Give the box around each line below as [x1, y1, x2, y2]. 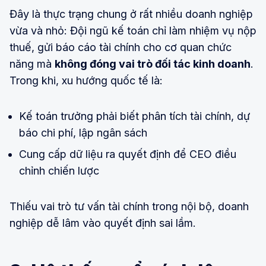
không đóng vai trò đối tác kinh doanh [55, 57, 251, 70]
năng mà [9, 57, 55, 70]
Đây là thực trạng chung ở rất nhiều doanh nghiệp [9, 7, 253, 20]
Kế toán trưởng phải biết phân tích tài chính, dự [19, 109, 250, 122]
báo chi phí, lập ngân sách [19, 126, 147, 139]
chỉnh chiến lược [19, 164, 99, 177]
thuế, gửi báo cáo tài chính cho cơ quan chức [9, 40, 232, 53]
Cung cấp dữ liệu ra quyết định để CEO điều [19, 147, 236, 160]
